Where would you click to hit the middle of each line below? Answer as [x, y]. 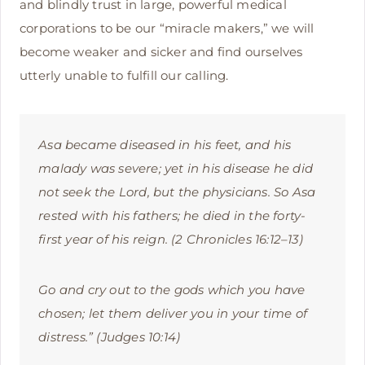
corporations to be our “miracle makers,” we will [167, 29]
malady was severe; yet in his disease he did [176, 169]
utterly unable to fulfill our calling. [124, 76]
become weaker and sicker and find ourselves [161, 52]
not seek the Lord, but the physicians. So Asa [177, 192]
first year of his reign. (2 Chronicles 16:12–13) [171, 240]
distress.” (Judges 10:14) [110, 337]
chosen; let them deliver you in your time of [173, 314]
